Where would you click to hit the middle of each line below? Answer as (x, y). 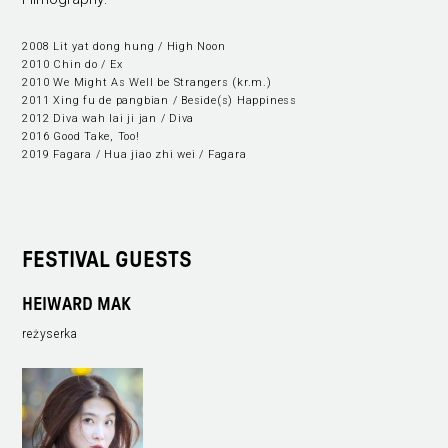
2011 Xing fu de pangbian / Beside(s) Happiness (159, 100)
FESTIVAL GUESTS (107, 260)
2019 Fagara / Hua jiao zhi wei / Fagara (134, 154)
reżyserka (50, 333)
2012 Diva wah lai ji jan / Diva (108, 118)
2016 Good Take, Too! (81, 136)
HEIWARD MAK (77, 305)
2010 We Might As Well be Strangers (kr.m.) (147, 82)
